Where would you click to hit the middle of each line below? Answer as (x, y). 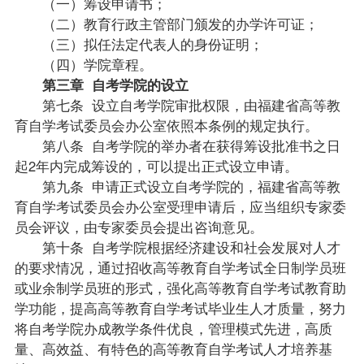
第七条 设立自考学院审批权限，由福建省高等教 (177, 104)
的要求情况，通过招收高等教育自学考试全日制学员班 (180, 267)
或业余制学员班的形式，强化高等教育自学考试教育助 (180, 287)
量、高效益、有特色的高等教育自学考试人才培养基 (173, 348)
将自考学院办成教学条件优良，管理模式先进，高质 (173, 328)
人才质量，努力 (297, 308)
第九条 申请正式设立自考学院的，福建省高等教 (177, 186)
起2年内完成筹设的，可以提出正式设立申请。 (156, 165)
